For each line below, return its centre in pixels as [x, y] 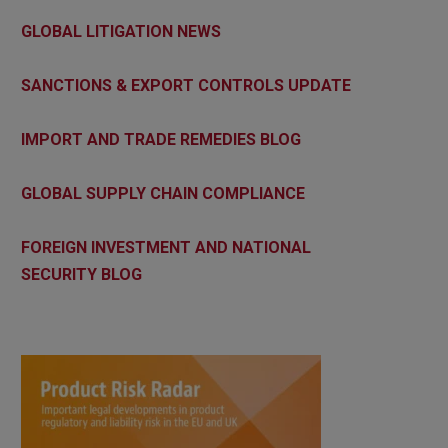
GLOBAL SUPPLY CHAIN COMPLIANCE [163, 193]
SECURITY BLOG [81, 274]
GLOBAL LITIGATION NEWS [121, 31]
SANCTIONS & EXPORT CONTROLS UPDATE [186, 85]
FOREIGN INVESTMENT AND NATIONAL [166, 247]
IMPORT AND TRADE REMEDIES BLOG [161, 139]
